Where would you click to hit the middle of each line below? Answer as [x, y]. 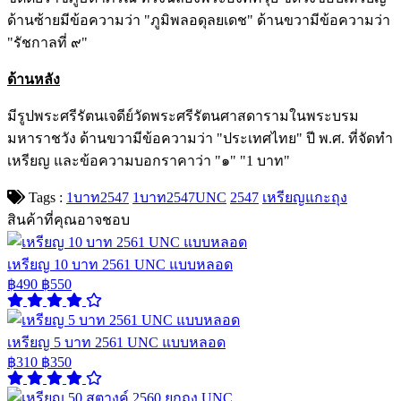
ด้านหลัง [34, 79]
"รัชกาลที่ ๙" [47, 42]
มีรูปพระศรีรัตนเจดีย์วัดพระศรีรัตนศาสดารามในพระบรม [183, 115]
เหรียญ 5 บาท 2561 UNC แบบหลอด [116, 342]
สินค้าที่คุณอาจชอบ [68, 219]
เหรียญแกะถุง [305, 197]
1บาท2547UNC [179, 197]
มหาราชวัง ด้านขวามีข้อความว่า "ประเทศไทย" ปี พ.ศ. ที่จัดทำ [200, 138]
